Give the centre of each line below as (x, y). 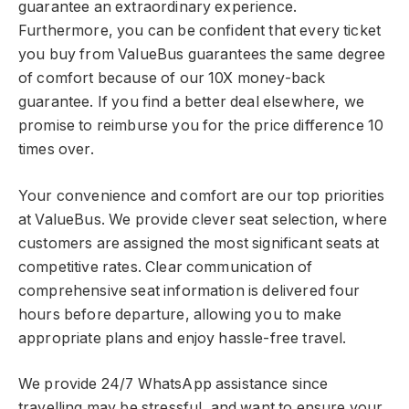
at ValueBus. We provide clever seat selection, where (203, 219)
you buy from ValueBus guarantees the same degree (202, 54)
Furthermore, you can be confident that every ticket (200, 30)
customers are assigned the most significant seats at (199, 243)
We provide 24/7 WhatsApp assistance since (173, 384)
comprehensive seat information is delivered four (189, 290)
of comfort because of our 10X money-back (172, 78)
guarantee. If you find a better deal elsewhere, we (191, 101)
